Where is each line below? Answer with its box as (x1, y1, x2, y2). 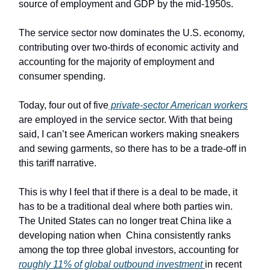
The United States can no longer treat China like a (19, 215, 231, 226)
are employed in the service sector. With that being (19, 114, 233, 125)
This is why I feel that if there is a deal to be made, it (19, 186, 237, 197)
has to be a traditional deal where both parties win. (19, 201, 233, 212)
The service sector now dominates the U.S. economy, (19, 27, 245, 38)
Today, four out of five (19, 99, 108, 110)
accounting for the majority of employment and (19, 56, 215, 67)
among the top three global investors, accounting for (19, 244, 239, 255)
